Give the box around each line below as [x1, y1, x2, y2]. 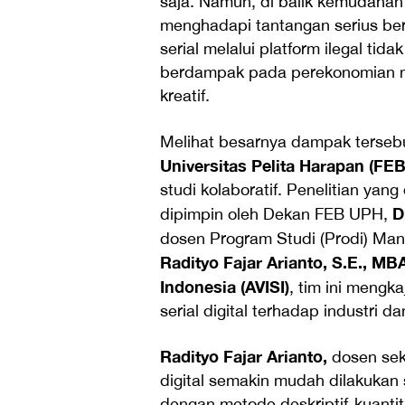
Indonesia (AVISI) [160, 277, 289, 297]
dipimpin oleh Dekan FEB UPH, [160, 204, 392, 224]
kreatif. [160, 86, 210, 106]
